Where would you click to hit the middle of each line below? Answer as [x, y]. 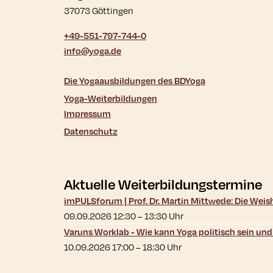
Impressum [87, 114]
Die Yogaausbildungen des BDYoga [134, 81]
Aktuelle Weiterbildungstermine [163, 184]
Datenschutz [90, 132]
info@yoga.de [92, 51]
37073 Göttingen [98, 11]
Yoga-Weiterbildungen [110, 99]
